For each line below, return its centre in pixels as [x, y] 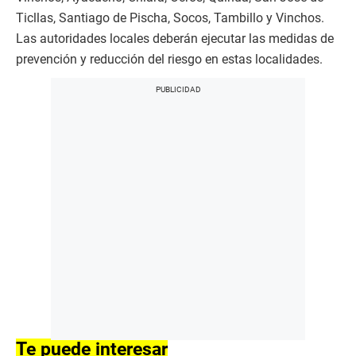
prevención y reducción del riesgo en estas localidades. [169, 59]
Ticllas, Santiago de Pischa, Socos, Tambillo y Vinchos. [170, 17]
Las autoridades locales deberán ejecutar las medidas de [175, 38]
